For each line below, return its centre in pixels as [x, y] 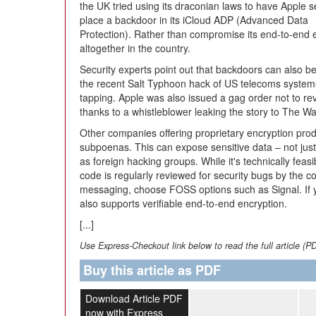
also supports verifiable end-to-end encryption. [183, 203]
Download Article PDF [134, 298]
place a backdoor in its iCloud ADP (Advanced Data [194, 20]
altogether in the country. [135, 48]
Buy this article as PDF [152, 270]
